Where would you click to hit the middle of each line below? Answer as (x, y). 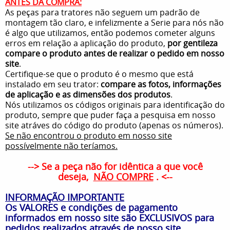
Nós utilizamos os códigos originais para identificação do (115, 104)
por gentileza (193, 43)
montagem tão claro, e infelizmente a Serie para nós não (114, 22)
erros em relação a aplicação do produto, (86, 43)
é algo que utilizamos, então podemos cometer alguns (110, 33)
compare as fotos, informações (161, 84)
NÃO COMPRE (123, 176)
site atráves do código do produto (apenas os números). (114, 125)
